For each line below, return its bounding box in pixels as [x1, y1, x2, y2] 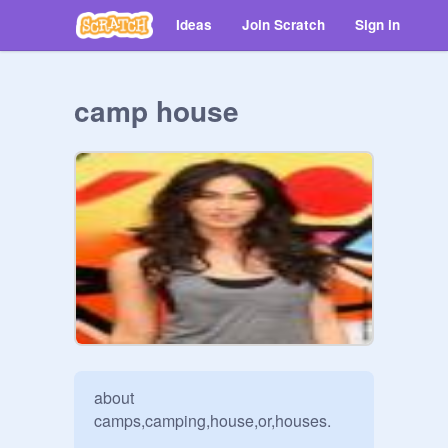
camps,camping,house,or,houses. [94, 409, 331, 432]
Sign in [355, 15, 400, 34]
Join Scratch [242, 15, 325, 34]
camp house [74, 90, 239, 131]
